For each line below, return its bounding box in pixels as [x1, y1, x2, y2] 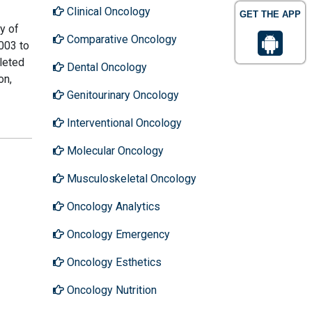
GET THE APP [240, 9, 301, 19]
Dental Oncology [64, 60, 147, 74]
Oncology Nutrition [64, 283, 157, 297]
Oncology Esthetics [64, 255, 162, 269]
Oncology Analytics [64, 199, 160, 213]
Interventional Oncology [64, 116, 182, 130]
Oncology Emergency [64, 227, 170, 241]
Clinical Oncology [64, 4, 150, 18]
